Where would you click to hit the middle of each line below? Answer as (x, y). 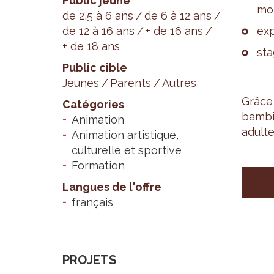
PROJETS (89, 260)
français (92, 202)
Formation (98, 165)
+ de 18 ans (91, 46)
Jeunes (81, 83)
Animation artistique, (125, 135)
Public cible (95, 68)
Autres (179, 83)
